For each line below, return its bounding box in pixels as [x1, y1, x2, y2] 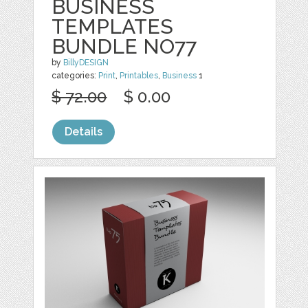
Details [65, 124, 103, 138]
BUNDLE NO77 [52, 34, 197, 58]
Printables [120, 70, 159, 80]
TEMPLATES [52, 14, 174, 38]
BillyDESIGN [63, 57, 109, 67]
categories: [52, 70, 99, 80]
